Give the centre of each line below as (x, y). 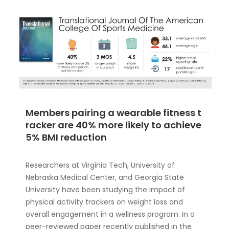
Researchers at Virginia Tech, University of (100, 165)
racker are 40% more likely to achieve (113, 125)
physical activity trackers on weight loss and (104, 202)
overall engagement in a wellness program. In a (110, 214)
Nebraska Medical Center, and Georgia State (105, 177)
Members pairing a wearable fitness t (113, 112)
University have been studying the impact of (105, 189)
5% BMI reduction (66, 137)
